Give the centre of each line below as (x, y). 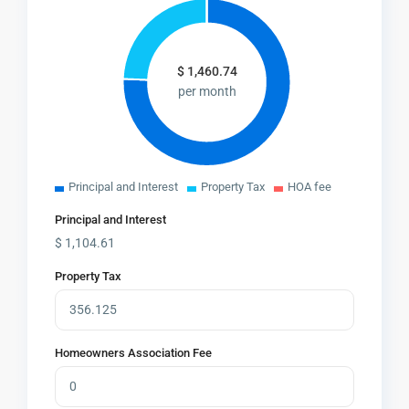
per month (207, 92)
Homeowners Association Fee (134, 353)
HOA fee (310, 187)
